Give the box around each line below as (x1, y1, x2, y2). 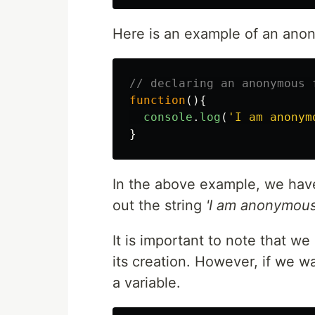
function (129, 94, 186, 108)
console (143, 110, 193, 124)
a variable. (112, 274, 181, 292)
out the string (112, 197, 206, 214)
